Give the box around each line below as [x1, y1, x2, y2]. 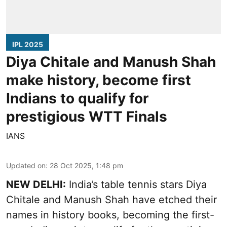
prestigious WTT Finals [6, 107, 167, 125]
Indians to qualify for [6, 89, 148, 107]
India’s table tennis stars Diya [66, 178, 207, 191]
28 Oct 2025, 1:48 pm [50, 161, 123, 170]
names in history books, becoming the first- [6, 208, 214, 221]
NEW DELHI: [6, 178, 66, 191]
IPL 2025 [12, 40, 43, 49]
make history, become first [6, 71, 191, 89]
